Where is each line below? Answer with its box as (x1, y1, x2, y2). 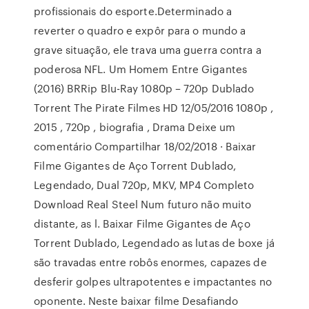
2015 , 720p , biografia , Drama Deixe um (34, 119, 236, 134)
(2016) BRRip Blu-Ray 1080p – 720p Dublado (34, 81, 255, 96)
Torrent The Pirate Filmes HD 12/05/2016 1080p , (34, 100, 273, 115)
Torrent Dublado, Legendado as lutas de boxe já (34, 235, 275, 250)
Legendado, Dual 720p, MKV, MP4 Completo (34, 177, 255, 192)
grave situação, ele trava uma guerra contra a (34, 42, 261, 57)
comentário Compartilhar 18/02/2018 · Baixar (34, 139, 257, 154)
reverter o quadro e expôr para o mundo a (34, 23, 246, 38)
